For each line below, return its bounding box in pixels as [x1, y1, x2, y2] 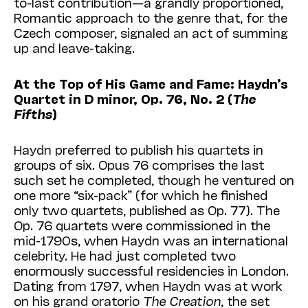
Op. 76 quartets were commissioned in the [14, 217, 270, 233]
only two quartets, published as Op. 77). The [14, 202, 280, 218]
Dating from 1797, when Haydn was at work [14, 278, 283, 294]
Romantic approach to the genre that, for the [14, 10, 287, 25]
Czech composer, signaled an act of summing [14, 25, 288, 41]
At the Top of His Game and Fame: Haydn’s [14, 76, 288, 91]
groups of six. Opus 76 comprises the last [14, 157, 264, 173]
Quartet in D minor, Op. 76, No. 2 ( [14, 91, 232, 107]
